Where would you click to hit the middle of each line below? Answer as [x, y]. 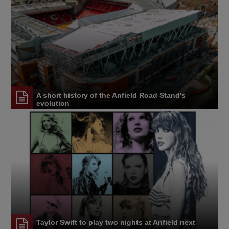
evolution [53, 104]
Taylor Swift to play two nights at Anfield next [116, 222]
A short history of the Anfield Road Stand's [111, 95]
